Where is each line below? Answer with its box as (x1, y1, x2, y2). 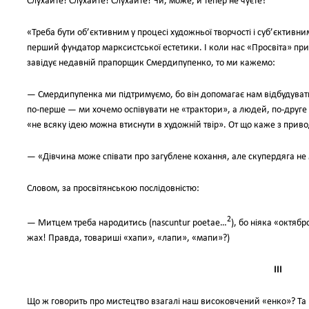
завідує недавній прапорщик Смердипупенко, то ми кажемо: (27, 58, 275, 68)
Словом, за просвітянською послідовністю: (27, 183, 199, 194)
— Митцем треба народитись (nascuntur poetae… (27, 217, 227, 228)
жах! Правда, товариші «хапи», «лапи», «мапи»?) (27, 232, 230, 243)
